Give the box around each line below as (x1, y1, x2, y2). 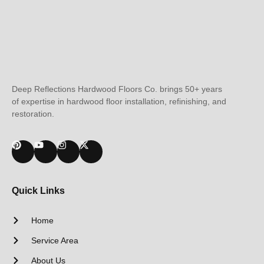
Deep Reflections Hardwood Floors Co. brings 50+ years (12, 84, 222, 94)
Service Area (31, 235, 78, 245)
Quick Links (12, 185, 65, 196)
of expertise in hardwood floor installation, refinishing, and (12, 96, 226, 106)
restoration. (12, 108, 54, 118)
